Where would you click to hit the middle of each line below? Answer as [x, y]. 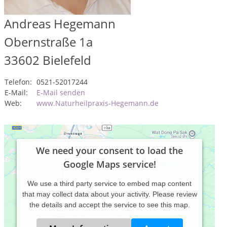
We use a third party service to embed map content [109, 183]
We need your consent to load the [109, 150]
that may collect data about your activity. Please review [109, 194]
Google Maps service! [109, 164]
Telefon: [18, 82]
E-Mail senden [61, 92]
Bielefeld [67, 60]
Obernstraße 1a [48, 42]
